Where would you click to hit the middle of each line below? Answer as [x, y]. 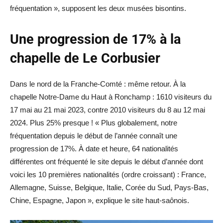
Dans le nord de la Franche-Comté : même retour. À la [98, 84]
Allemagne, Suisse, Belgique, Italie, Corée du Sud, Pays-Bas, [109, 187]
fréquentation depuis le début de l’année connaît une [94, 136]
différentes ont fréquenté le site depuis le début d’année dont [107, 162]
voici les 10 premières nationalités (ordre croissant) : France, [108, 174]
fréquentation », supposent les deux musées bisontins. [98, 8]
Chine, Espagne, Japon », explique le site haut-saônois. [100, 200]
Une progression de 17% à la [95, 39]
